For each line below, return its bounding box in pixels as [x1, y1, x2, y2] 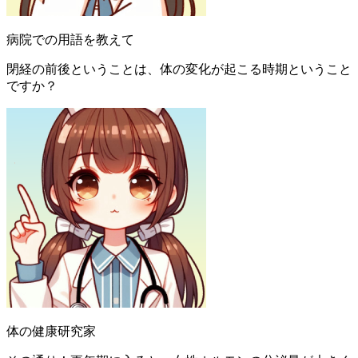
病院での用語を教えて [6, 32, 134, 46]
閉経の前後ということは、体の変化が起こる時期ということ [6, 62, 352, 76]
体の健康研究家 [6, 324, 96, 338]
